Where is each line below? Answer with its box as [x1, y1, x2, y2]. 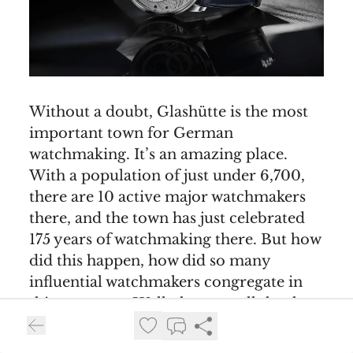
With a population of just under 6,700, [29, 166, 305, 184]
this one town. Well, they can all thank [29, 294, 301, 312]
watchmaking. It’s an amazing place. [29, 145, 288, 163]
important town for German [29, 124, 233, 142]
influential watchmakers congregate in [29, 273, 303, 291]
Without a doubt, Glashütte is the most [29, 102, 308, 121]
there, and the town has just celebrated [29, 209, 305, 227]
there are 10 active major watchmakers [29, 188, 306, 206]
